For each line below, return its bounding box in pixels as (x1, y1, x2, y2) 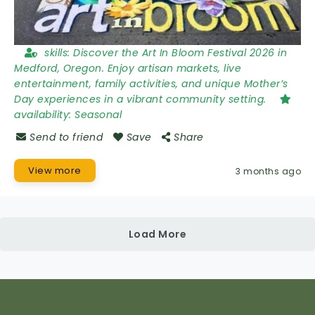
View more (28, 163, 82, 177)
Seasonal (75, 107, 122, 122)
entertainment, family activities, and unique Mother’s (14, 76, 288, 91)
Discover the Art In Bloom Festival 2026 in (73, 45, 287, 60)
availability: (14, 107, 75, 122)
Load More (128, 227, 187, 241)
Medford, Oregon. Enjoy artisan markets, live (14, 60, 241, 75)
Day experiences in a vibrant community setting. (14, 91, 269, 106)
